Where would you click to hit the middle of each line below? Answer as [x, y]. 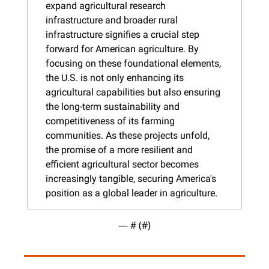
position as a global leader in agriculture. [131, 193]
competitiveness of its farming [110, 121]
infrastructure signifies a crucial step [122, 34]
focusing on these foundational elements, [133, 63]
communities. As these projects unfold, [128, 135]
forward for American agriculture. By [122, 49]
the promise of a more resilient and [119, 150]
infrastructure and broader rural [112, 20]
